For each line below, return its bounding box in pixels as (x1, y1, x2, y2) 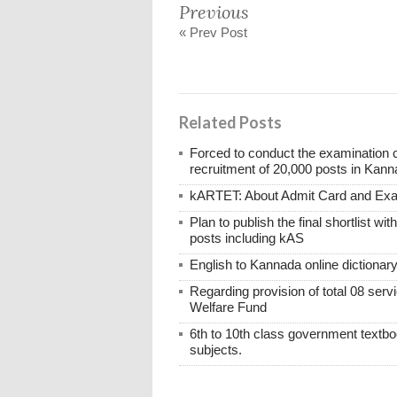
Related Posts (179, 113, 282, 133)
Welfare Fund (190, 300, 267, 315)
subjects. (190, 342, 242, 358)
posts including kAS (190, 230, 304, 246)
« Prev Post (179, 25, 247, 41)
